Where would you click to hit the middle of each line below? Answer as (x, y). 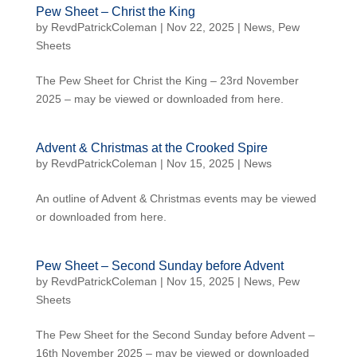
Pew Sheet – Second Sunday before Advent (159, 266)
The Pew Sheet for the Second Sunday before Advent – (175, 335)
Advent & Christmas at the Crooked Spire (151, 148)
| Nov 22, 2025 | (200, 27)
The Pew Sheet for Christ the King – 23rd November (167, 80)
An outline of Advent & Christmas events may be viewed (176, 198)
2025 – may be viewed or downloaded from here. (159, 99)
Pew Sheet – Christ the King (115, 12)
